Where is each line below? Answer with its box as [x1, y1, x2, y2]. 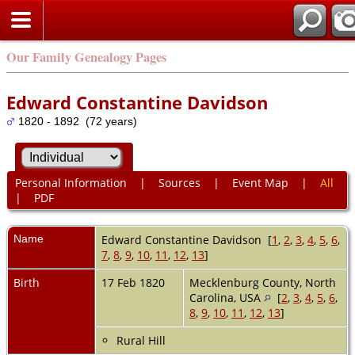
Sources [158, 175, 200, 191]
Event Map [231, 175, 288, 191]
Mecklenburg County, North [189, 274, 336, 290]
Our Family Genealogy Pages [6, 48, 166, 67]
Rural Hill [116, 332, 166, 348]
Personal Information [14, 175, 127, 191]
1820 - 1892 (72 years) [15, 115, 137, 128]
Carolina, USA [189, 289, 264, 305]
